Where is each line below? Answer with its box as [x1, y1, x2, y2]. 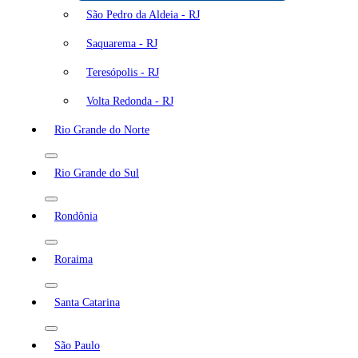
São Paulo [54, 339, 100, 352]
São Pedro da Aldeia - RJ [86, 8, 200, 21]
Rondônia [54, 209, 97, 222]
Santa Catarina [54, 296, 120, 308]
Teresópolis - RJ [86, 66, 159, 78]
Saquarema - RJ [86, 37, 157, 50]
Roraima [54, 253, 93, 265]
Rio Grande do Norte [54, 123, 149, 136]
